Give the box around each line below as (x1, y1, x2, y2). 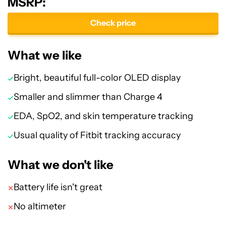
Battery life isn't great (14, 182, 102, 193)
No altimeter (14, 201, 66, 212)
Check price (90, 18, 136, 28)
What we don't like (8, 157, 114, 172)
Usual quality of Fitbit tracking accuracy (14, 130, 181, 141)
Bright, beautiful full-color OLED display (14, 72, 181, 83)
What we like (8, 48, 82, 63)
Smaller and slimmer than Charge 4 (14, 91, 162, 102)
